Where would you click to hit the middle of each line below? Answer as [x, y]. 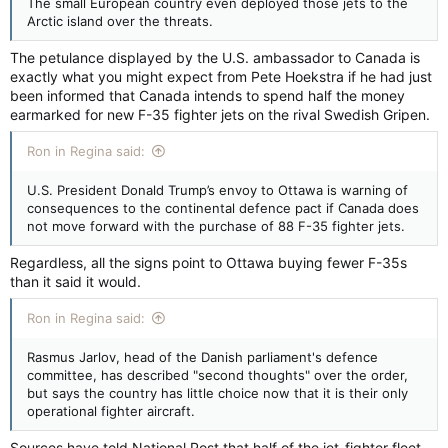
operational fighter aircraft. [111, 411]
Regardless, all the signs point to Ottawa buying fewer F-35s [208, 262]
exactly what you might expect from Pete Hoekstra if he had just [221, 76]
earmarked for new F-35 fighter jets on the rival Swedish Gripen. [220, 114]
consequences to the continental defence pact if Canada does [223, 208]
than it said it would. [75, 281]
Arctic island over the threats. [120, 21]
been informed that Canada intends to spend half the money [207, 95]
